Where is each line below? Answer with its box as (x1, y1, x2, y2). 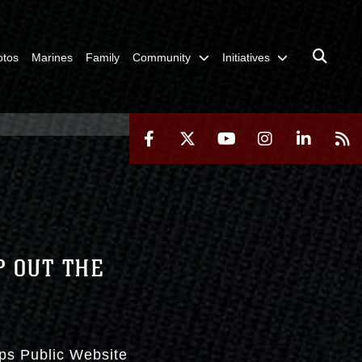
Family (86, 51, 120, 64)
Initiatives (221, 51, 270, 64)
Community (133, 51, 191, 64)
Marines (32, 51, 73, 64)
